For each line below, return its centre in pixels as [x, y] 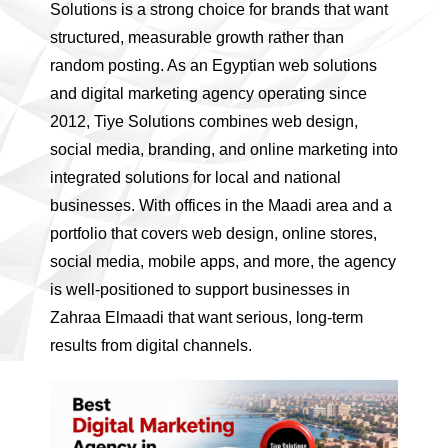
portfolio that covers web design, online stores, [213, 233]
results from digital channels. [151, 345]
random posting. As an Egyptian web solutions [213, 65]
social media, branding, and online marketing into [224, 149]
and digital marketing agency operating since [208, 93]
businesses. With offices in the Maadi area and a [221, 205]
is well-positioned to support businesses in [200, 289]
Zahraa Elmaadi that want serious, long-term [206, 317]
